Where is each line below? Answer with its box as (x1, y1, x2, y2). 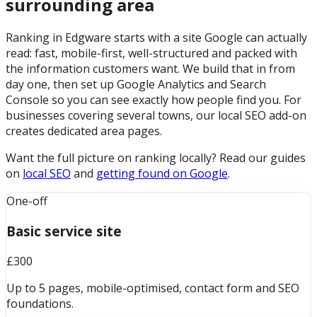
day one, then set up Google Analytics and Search (6, 76, 266, 93)
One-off (6, 193, 47, 209)
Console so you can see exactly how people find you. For (6, 92, 301, 108)
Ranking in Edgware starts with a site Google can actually (6, 30, 307, 46)
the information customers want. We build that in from (6, 61, 295, 77)
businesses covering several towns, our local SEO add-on (6, 108, 306, 124)
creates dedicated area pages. (6, 123, 162, 139)
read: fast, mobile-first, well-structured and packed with (6, 45, 297, 62)
